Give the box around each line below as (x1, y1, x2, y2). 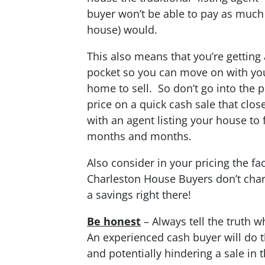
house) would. (87, 22, 157, 37)
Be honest (87, 214, 141, 228)
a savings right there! (87, 187, 191, 202)
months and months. (87, 128, 192, 143)
